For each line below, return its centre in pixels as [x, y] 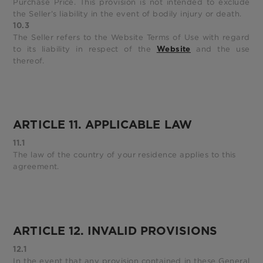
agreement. [36, 167]
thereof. [29, 60]
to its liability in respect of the [85, 49]
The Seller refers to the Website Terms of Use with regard [131, 37]
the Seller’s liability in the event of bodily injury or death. [127, 14]
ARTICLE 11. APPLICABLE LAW [102, 125]
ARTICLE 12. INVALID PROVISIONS [115, 230]
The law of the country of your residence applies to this [124, 155]
